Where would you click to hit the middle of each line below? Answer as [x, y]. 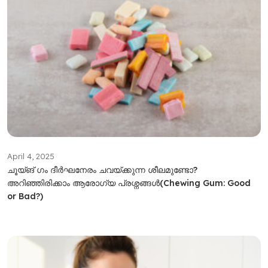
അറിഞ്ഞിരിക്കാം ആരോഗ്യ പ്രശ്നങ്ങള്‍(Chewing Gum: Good [129, 183]
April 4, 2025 [31, 156]
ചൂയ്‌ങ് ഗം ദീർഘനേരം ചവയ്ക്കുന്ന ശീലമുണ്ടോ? [102, 170]
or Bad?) [25, 196]
